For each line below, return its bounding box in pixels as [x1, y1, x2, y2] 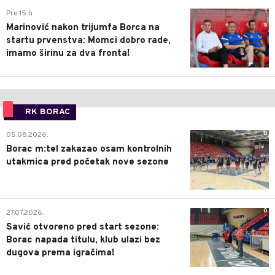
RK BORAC [25, 107, 70, 118]
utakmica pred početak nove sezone [6, 157, 169, 169]
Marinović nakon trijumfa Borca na [6, 21, 160, 34]
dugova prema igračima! [6, 247, 115, 259]
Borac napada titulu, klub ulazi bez [6, 234, 160, 246]
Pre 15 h [6, 8, 33, 18]
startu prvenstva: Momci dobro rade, [6, 34, 171, 47]
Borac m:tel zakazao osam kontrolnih [6, 144, 172, 156]
